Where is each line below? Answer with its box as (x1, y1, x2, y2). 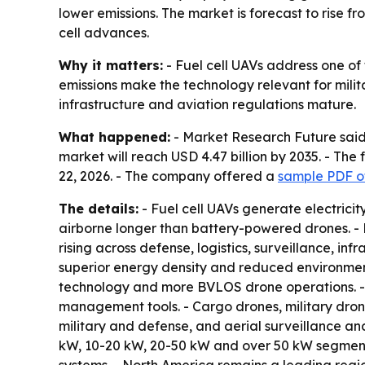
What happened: (59, 129, 170, 146)
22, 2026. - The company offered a (59, 168, 278, 185)
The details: (59, 200, 139, 218)
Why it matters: (59, 57, 163, 74)
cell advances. (59, 24, 149, 42)
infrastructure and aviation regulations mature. (59, 96, 356, 113)
